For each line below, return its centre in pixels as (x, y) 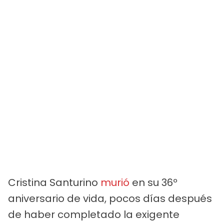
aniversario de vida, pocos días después (110, 198)
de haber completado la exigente (94, 214)
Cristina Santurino (54, 182)
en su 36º (153, 182)
